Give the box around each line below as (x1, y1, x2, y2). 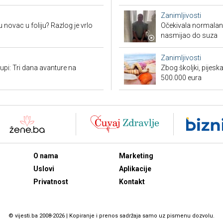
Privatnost (33, 178, 68, 186)
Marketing (119, 152, 153, 160)
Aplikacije (119, 165, 151, 173)
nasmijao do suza (161, 31, 218, 40)
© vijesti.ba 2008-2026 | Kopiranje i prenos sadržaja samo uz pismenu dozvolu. (8, 212, 215, 219)
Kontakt (119, 178, 145, 186)
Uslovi (33, 165, 54, 173)
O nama (33, 152, 58, 160)
